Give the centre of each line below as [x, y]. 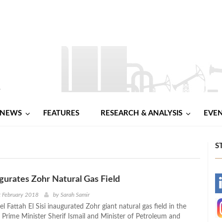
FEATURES [61, 113]
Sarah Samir [75, 194]
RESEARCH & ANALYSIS [141, 113]
